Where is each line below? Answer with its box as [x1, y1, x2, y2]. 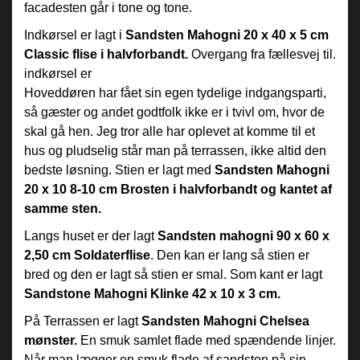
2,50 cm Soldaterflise [24, 248, 150, 262]
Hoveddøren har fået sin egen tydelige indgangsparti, [24, 86, 326, 100]
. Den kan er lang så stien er [150, 248, 309, 262]
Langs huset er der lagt [24, 229, 157, 243]
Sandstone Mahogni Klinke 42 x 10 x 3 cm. [24, 287, 280, 301]
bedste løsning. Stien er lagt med [24, 163, 215, 177]
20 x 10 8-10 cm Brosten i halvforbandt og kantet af [24, 182, 332, 196]
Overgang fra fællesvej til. [191, 47, 336, 61]
